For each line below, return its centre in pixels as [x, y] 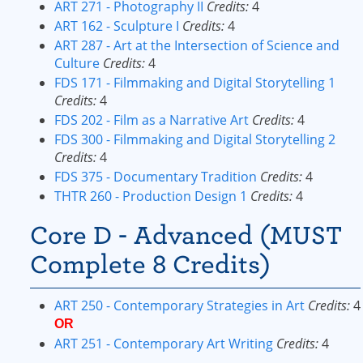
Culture [77, 63]
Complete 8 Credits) [150, 265]
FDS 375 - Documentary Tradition [156, 177]
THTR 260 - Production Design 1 [151, 196]
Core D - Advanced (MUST [186, 235]
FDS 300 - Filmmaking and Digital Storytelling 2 [195, 139]
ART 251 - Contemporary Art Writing [164, 344]
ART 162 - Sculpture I [117, 26]
